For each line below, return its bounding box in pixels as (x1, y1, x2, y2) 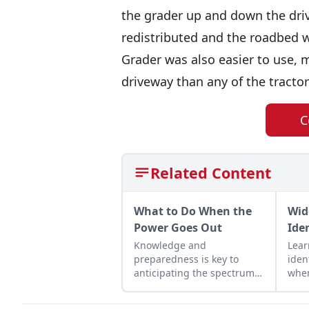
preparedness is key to (134, 252, 239, 266)
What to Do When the (134, 203, 252, 219)
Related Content (150, 162, 271, 183)
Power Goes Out (134, 219, 222, 235)
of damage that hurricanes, (134, 279, 261, 293)
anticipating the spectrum (134, 266, 255, 279)
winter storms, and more (134, 293, 248, 307)
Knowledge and (134, 238, 206, 252)
